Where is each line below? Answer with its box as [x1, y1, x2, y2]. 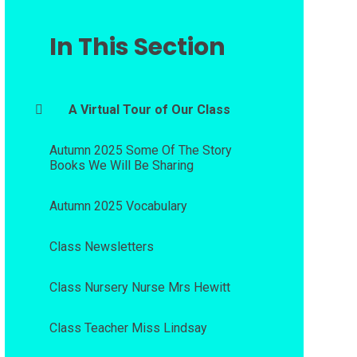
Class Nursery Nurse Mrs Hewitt [49, 279, 230, 295]
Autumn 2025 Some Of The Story [49, 142, 232, 158]
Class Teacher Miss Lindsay [49, 320, 207, 335]
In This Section [49, 29, 226, 64]
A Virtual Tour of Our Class [68, 101, 230, 117]
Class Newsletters [49, 238, 154, 254]
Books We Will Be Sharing [49, 157, 194, 173]
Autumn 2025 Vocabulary [49, 198, 187, 214]
